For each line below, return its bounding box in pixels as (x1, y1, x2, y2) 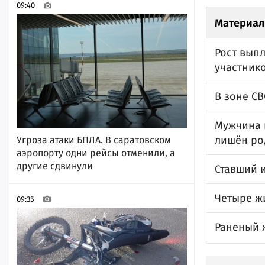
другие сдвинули (17, 160, 93, 172)
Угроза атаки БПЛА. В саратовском (17, 134, 171, 146)
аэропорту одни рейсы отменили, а (17, 147, 175, 159)
